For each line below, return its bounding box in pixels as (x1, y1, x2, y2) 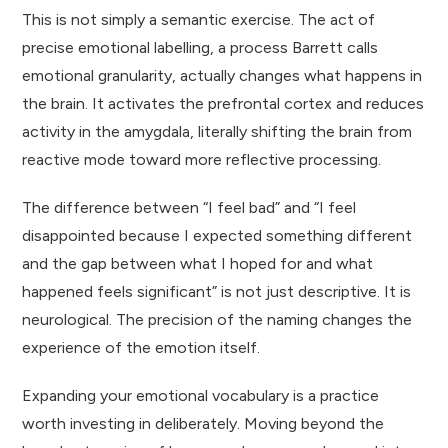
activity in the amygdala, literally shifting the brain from (22, 121, 413, 141)
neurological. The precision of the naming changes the (22, 309, 413, 329)
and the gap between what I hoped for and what (22, 253, 374, 273)
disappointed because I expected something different (22, 225, 413, 245)
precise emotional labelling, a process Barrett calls (22, 37, 379, 57)
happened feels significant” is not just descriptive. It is (22, 281, 412, 301)
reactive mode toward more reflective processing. (22, 149, 382, 169)
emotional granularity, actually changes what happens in (22, 65, 423, 85)
